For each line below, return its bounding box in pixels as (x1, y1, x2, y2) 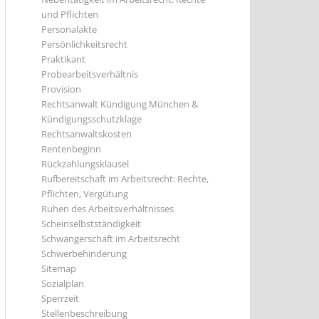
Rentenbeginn (41, 142, 101, 155)
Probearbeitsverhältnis (41, 68, 138, 80)
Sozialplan (41, 277, 84, 290)
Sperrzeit (41, 292, 79, 305)
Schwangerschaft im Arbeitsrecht (41, 232, 180, 245)
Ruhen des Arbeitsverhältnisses (41, 202, 174, 215)
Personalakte (41, 23, 97, 36)
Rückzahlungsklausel (41, 157, 129, 170)
